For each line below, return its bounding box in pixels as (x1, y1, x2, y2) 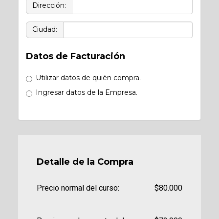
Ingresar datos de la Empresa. (36, 88, 138, 97)
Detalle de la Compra (36, 156, 133, 168)
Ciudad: (32, 24, 58, 34)
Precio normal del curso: (36, 183, 123, 193)
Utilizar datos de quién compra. (36, 73, 141, 82)
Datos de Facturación (26, 51, 126, 62)
